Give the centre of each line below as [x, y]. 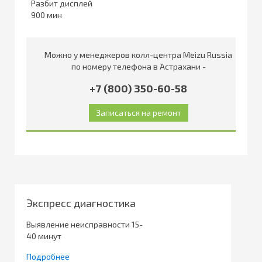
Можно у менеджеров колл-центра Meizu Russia [138, 54]
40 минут [44, 236]
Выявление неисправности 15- [85, 224]
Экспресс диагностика [81, 203]
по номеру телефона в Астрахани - [138, 66]
